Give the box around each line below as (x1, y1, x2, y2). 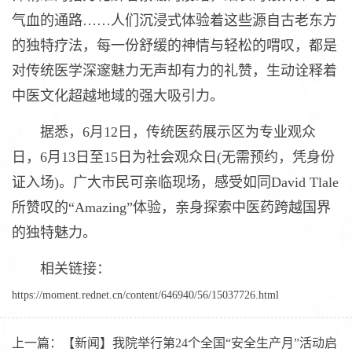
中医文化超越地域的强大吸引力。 (12, 88, 224, 104)
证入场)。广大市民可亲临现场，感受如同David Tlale (12, 174, 339, 191)
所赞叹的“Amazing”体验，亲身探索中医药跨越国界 (12, 200, 331, 216)
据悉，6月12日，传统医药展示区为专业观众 (12, 124, 316, 141)
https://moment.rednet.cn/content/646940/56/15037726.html (12, 289, 279, 302)
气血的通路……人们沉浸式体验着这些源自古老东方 (12, 13, 337, 29)
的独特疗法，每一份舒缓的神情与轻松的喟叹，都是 (12, 38, 337, 54)
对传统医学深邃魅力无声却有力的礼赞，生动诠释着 (12, 63, 337, 79)
